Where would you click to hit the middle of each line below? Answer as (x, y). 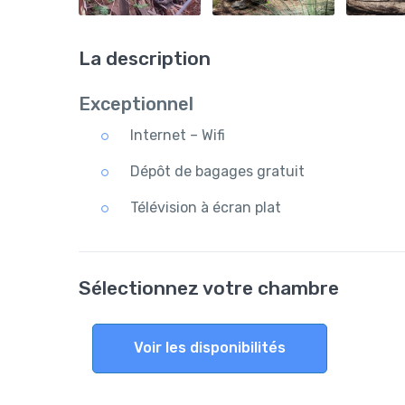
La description (145, 58)
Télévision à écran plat (206, 207)
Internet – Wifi (178, 135)
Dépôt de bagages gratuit (217, 171)
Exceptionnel (136, 104)
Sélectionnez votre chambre (209, 288)
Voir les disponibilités (209, 348)
